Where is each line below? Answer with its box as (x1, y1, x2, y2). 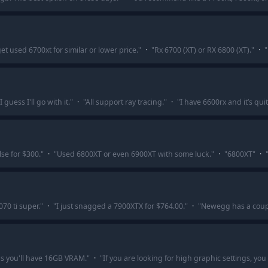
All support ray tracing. (85, 97, 164, 107)
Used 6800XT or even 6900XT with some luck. (56, 149, 211, 159)
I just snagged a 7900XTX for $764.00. (56, 201, 185, 211)
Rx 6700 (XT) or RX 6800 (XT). (154, 45, 251, 55)
